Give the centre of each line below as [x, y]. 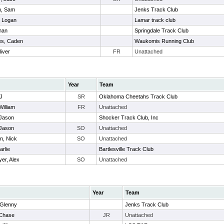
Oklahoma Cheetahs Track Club [138, 96]
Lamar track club [155, 20]
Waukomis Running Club [164, 41]
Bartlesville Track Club [126, 149]
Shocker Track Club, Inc [129, 117]
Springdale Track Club [161, 30]
